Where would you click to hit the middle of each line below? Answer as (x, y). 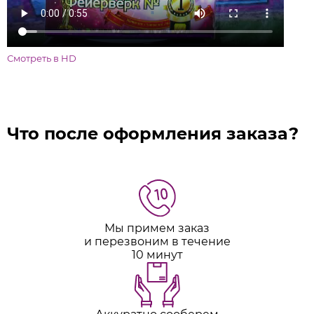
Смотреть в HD (42, 58)
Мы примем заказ (157, 228)
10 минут (157, 254)
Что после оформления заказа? (153, 133)
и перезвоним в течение (157, 241)
